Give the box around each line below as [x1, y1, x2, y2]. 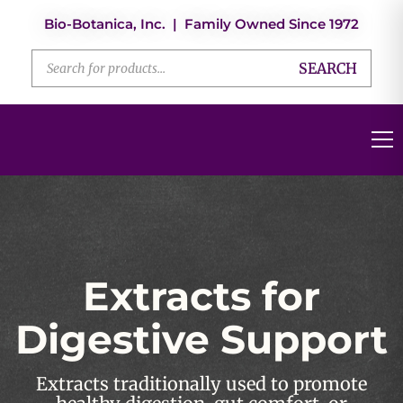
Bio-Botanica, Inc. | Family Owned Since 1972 [44, 15, 359, 32]
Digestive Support [14, 315, 388, 364]
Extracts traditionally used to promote [36, 372, 367, 396]
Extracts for [82, 272, 320, 321]
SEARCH [299, 59, 357, 78]
